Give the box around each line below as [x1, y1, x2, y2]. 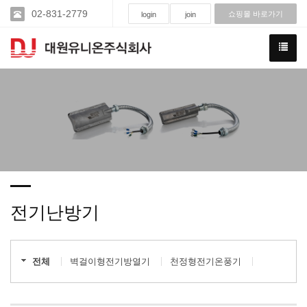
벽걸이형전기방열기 [70, 256, 150, 267]
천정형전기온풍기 [170, 256, 241, 267]
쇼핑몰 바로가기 [228, 10, 283, 18]
